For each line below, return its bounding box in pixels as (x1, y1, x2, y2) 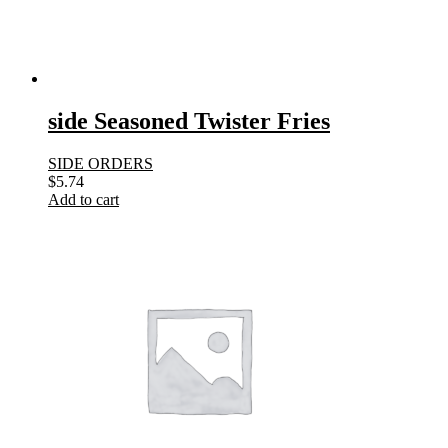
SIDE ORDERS (48, 154, 153, 172)
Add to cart (48, 190, 119, 208)
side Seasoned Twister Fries (48, 107, 330, 134)
